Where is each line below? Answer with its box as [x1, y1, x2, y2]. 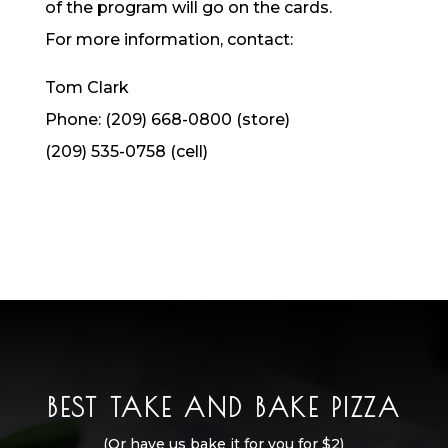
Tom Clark [44, 78, 129, 97]
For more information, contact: [44, 30, 293, 49]
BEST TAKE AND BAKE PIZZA [47, 392, 401, 422]
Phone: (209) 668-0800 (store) [44, 110, 290, 129]
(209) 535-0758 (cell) [44, 142, 208, 161]
